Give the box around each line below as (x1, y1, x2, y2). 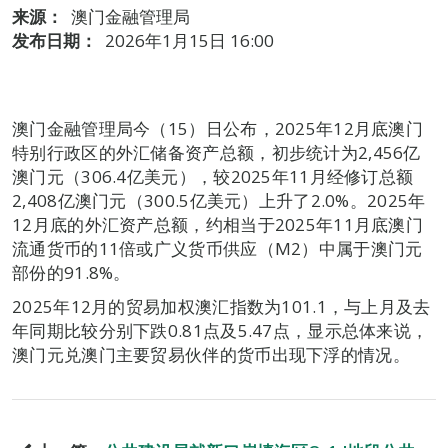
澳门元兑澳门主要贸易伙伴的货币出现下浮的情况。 (12, 343, 410, 366)
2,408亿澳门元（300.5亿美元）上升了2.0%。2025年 (12, 189, 426, 212)
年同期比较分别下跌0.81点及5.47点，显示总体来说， (12, 319, 429, 342)
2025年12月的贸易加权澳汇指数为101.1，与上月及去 (12, 295, 431, 318)
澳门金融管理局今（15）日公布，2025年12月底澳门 (12, 117, 424, 140)
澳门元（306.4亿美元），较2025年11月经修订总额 (12, 165, 414, 188)
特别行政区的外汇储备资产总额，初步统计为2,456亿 (12, 141, 421, 164)
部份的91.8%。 (12, 261, 131, 284)
